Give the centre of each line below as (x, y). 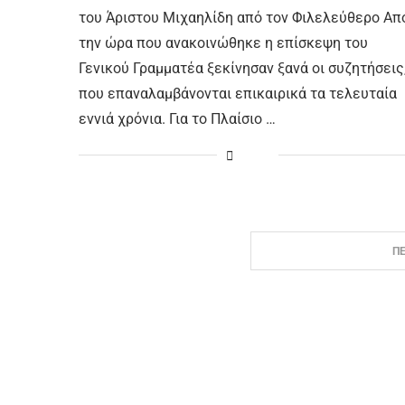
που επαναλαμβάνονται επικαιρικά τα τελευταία (238, 93)
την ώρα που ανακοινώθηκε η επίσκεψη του (223, 42)
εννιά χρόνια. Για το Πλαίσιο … (177, 118)
